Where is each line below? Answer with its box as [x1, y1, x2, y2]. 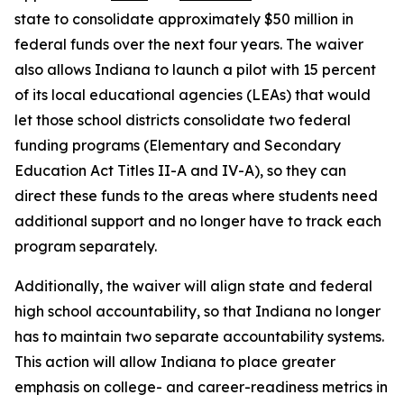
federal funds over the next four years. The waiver [14, 35, 363, 53]
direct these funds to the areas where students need [14, 187, 378, 205]
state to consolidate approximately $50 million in [14, 10, 353, 28]
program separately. [14, 237, 161, 255]
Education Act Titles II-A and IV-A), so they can [14, 161, 346, 179]
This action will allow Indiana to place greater [14, 353, 335, 371]
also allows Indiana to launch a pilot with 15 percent [14, 60, 376, 78]
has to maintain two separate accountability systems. [14, 327, 384, 345]
